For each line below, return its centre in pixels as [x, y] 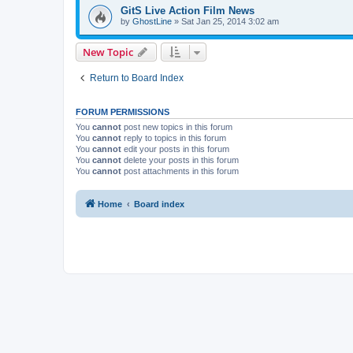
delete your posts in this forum [180, 160]
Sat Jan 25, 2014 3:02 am [230, 21]
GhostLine [152, 21]
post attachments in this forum [180, 171]
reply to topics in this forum [174, 138]
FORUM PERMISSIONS [123, 112]
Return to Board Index [137, 78]
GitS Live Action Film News [188, 10]
